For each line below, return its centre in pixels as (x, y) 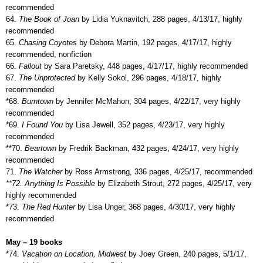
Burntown (36, 101)
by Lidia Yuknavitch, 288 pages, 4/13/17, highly (161, 19)
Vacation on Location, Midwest (74, 254)
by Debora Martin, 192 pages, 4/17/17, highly (154, 42)
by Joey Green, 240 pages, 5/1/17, (186, 254)
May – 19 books (34, 242)
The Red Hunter (47, 207)
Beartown (41, 148)
